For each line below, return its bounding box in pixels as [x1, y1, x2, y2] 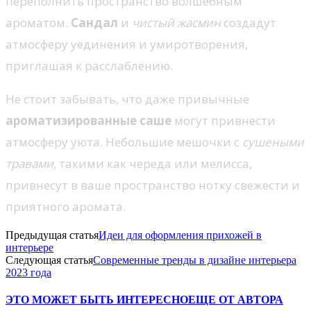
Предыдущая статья [6, 228, 99, 241]
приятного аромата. [6, 198, 126, 215]
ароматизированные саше [6, 112, 171, 128]
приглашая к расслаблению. [6, 57, 173, 74]
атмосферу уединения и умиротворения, [6, 35, 248, 52]
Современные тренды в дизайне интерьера [93, 253, 296, 266]
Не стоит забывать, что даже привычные [6, 90, 249, 107]
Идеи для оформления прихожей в [99, 228, 262, 241]
